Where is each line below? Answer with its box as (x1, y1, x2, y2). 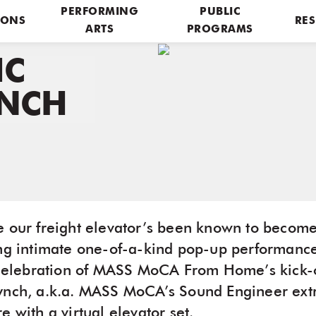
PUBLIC (200, 7, 241, 18)
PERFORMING (61, 7, 139, 18)
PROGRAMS (186, 25, 253, 35)
